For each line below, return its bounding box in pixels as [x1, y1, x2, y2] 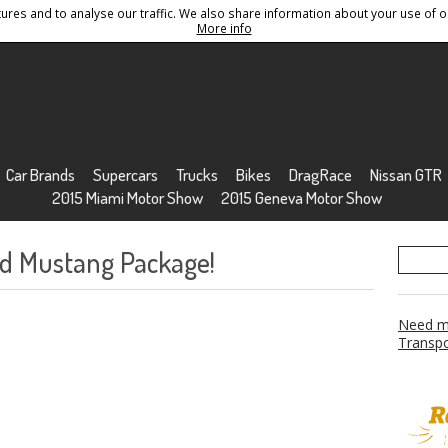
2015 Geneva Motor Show [220, 187, 382, 208]
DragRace [288, 164, 352, 185]
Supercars [92, 164, 158, 185]
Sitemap [80, 9, 127, 25]
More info [196, 20, 252, 36]
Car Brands [5, 164, 75, 185]
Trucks [175, 164, 218, 185]
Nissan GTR [369, 164, 442, 185]
